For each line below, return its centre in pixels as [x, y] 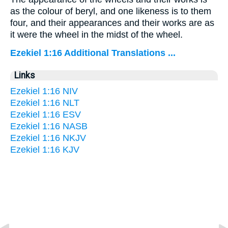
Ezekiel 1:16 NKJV [48, 138]
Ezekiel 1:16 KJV [45, 150]
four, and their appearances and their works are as [112, 23]
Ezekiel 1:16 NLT [45, 103]
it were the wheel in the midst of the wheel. [96, 35]
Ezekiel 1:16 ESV [46, 115]
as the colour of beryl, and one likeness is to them [111, 11]
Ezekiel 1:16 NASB [49, 126]
